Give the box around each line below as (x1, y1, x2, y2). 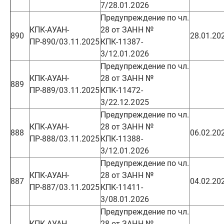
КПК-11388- (100, 134, 143, 143)
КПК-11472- (100, 85, 143, 95)
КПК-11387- (100, 37, 143, 46)
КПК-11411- (100, 182, 143, 192)
